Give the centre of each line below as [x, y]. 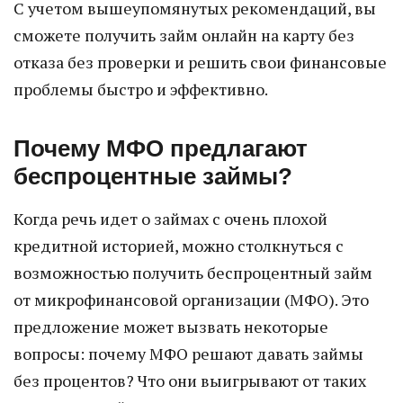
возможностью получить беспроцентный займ [193, 273]
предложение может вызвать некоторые [171, 327]
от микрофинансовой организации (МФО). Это [191, 300]
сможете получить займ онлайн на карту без [184, 35]
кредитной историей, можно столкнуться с [179, 246]
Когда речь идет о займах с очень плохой [170, 219]
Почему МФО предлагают [161, 148]
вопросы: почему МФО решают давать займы [188, 354]
